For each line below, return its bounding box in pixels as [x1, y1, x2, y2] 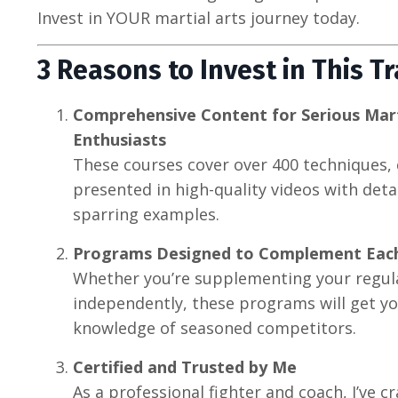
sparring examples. [73, 203, 219, 225]
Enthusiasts [73, 128, 166, 150]
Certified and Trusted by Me [73, 355, 297, 378]
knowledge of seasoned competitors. [73, 316, 356, 338]
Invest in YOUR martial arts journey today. [37, 6, 360, 28]
